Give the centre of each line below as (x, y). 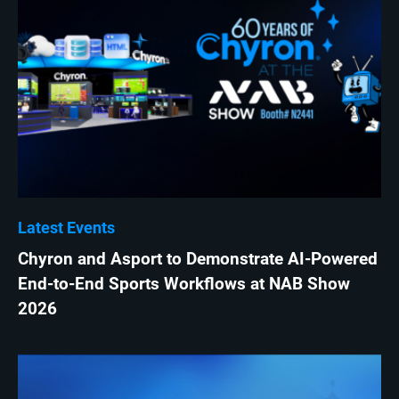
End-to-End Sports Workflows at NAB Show (184, 285)
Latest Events (66, 228)
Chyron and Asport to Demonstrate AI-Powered (198, 260)
